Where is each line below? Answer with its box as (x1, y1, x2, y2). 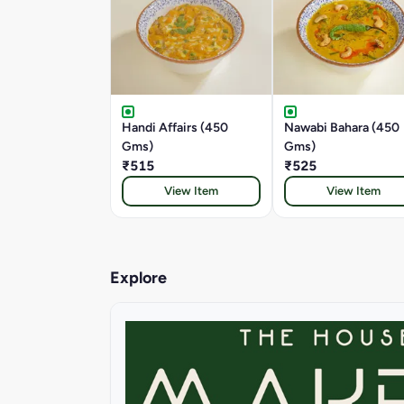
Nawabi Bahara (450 (284, 119, 399, 135)
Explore (110, 267, 167, 288)
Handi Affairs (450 (122, 119, 228, 135)
